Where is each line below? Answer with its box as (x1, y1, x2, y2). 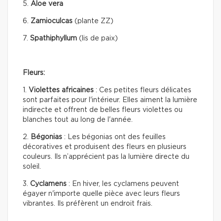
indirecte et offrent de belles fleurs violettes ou (23, 106, 183, 113)
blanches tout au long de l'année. (23, 116, 133, 123)
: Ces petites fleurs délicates (94, 86, 191, 94)
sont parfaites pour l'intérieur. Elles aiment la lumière (23, 96, 197, 104)
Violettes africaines (29, 86, 94, 94)
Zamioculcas (31, 17, 74, 25)
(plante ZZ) (74, 17, 113, 25)
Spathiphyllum (30, 35, 79, 42)
